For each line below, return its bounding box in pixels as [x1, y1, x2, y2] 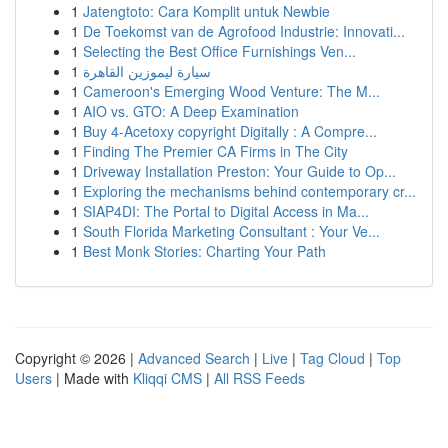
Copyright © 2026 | [15, 348, 138, 368]
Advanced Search [138, 348, 250, 368]
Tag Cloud [300, 348, 365, 368]
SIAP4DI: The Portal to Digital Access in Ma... [83, 201, 369, 221]
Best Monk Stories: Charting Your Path [83, 241, 326, 261]
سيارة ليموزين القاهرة [83, 61, 211, 81]
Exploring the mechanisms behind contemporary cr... [83, 181, 416, 201]
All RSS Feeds [214, 368, 305, 388]
